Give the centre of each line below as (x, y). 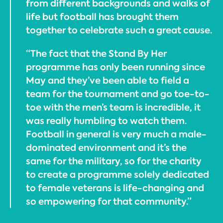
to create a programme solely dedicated (117, 174)
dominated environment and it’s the (106, 148)
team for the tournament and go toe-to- (118, 94)
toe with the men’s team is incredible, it (113, 107)
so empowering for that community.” (109, 201)
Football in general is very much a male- (116, 134)
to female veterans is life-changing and (115, 188)
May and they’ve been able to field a (108, 80)
